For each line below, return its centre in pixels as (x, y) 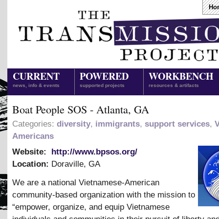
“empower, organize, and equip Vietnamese (91, 207)
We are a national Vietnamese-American (86, 183)
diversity (74, 124)
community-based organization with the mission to (104, 195)
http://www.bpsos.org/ (94, 152)
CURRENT (36, 76)
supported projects (102, 85)
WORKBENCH (181, 76)
